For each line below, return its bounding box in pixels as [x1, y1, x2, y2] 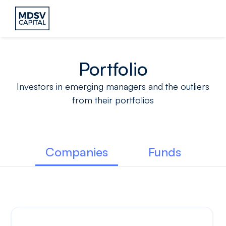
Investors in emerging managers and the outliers [17, 81, 209, 92]
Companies [45, 144, 108, 160]
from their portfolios [72, 94, 154, 106]
